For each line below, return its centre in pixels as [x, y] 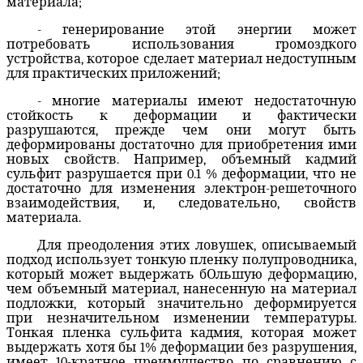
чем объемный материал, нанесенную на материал [181, 289]
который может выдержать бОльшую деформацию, [181, 274]
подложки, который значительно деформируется [181, 303]
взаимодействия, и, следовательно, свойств [181, 203]
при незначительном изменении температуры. [181, 318]
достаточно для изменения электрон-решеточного [181, 188]
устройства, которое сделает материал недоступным [181, 59]
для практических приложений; [113, 73]
